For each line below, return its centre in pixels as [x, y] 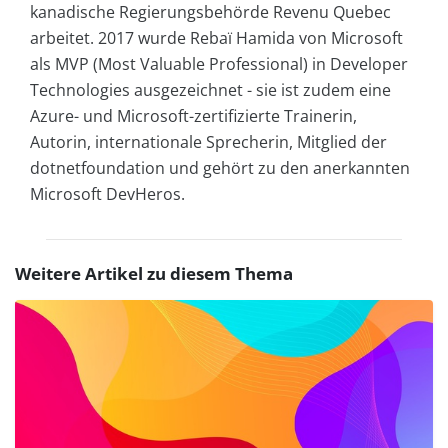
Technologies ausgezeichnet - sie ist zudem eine [210, 89]
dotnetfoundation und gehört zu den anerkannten [220, 167]
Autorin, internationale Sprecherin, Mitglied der [208, 141]
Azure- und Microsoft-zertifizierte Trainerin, [193, 115]
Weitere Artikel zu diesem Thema [154, 273]
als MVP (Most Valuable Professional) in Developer [219, 63]
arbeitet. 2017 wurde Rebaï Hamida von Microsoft [216, 37]
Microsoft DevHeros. [107, 193]
